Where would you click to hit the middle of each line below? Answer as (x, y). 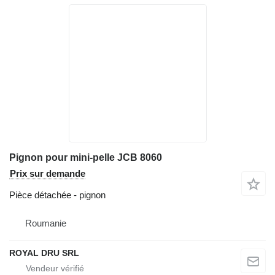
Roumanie (46, 223)
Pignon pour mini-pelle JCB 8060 (86, 157)
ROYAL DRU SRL (44, 253)
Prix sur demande (48, 173)
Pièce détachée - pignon (57, 195)
